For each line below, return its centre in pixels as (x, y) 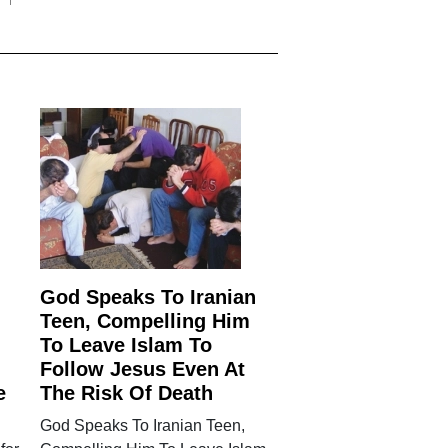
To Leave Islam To (126, 344)
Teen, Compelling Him (145, 320)
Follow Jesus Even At (143, 368)
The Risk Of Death (127, 392)
